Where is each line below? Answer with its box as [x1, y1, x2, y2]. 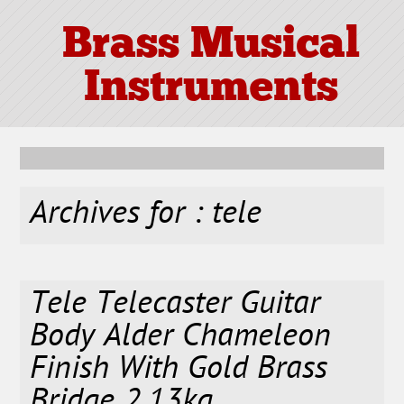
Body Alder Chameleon [30, 317, 332, 360]
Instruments [83, 68, 338, 112]
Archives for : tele [30, 194, 262, 237]
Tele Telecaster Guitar [30, 284, 321, 327]
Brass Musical [61, 24, 360, 69]
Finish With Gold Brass [30, 349, 328, 392]
